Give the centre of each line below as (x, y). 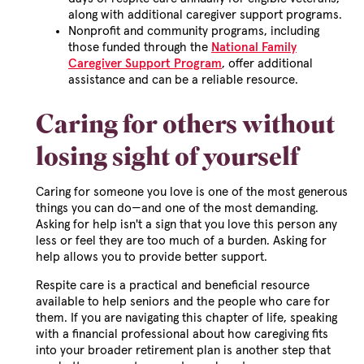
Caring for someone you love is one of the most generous (192, 193)
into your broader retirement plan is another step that (183, 351)
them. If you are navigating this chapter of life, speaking (186, 318)
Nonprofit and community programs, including (194, 32)
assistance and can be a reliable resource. (183, 80)
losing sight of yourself (167, 160)
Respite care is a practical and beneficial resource (173, 286)
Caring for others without (185, 128)
